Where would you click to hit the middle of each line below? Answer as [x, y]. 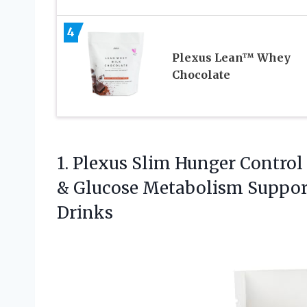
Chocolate [201, 74]
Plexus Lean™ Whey [231, 57]
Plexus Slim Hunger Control [188, 164]
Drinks [85, 213]
